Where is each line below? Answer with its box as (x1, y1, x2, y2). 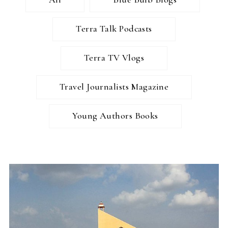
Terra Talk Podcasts (76, 22, 152, 34)
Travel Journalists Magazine (59, 80, 169, 92)
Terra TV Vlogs (83, 51, 145, 63)
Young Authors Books (72, 109, 158, 121)
